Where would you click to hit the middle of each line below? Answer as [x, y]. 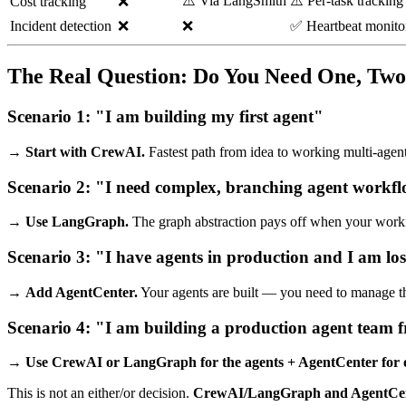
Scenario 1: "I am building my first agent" [165, 117]
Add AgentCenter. [82, 292]
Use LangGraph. [77, 222]
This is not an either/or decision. [100, 393]
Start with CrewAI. [85, 151]
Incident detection [61, 26]
